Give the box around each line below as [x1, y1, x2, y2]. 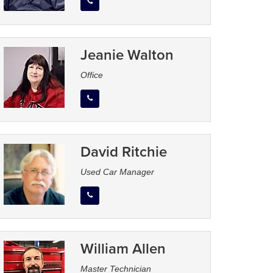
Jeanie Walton [80, 44, 174, 66]
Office [80, 70, 104, 80]
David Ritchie [80, 141, 168, 163]
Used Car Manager [80, 167, 155, 177]
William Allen [80, 238, 166, 260]
